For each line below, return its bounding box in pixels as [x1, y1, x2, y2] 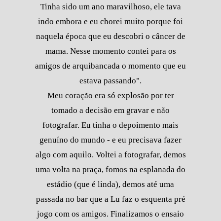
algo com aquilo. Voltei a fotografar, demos [35, 149, 186, 159]
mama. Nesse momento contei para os [45, 46, 176, 56]
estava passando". [79, 75, 142, 85]
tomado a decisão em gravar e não [51, 105, 170, 115]
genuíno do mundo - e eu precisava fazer [39, 135, 182, 145]
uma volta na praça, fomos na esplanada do [36, 164, 185, 174]
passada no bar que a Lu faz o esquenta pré [36, 194, 185, 204]
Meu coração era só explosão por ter [47, 90, 174, 100]
